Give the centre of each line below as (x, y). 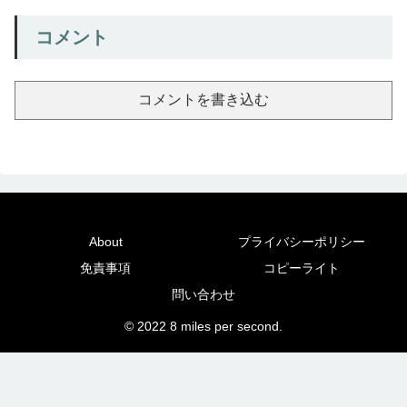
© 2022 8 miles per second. (203, 327)
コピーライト (302, 268)
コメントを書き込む (203, 99)
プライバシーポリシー (302, 242)
